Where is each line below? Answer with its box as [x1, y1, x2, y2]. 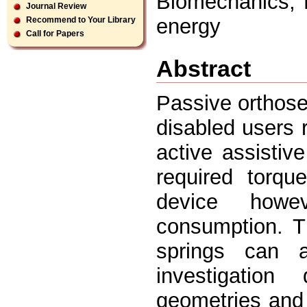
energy [156, 14, 221, 38]
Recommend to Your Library [26, 15, 136, 25]
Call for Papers [26, 29, 84, 38]
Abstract [156, 55, 251, 82]
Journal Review [26, 1, 86, 11]
